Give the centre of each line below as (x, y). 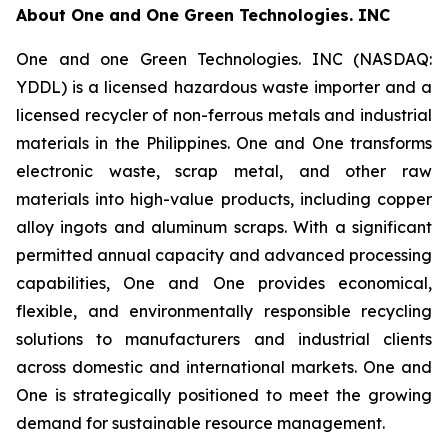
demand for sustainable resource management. (200, 422)
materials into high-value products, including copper (224, 198)
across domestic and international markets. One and (224, 366)
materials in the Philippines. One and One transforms (224, 142)
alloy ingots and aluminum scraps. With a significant (224, 226)
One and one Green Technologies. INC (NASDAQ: (224, 58)
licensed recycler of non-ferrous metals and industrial (224, 114)
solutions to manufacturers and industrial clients (224, 338)
